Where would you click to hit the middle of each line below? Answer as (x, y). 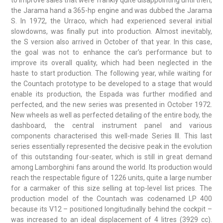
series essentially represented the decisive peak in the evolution (111, 146)
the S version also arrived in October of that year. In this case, (111, 42)
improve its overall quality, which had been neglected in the (111, 63)
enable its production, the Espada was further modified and (111, 94)
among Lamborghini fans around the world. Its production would (111, 167)
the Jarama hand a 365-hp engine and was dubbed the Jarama (111, 10)
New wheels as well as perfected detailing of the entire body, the (111, 115)
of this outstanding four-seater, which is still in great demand (111, 157)
